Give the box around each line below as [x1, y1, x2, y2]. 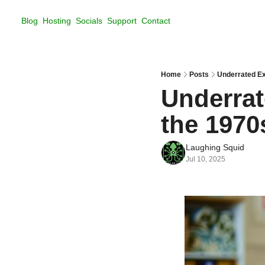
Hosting [43, 16, 71, 25]
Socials [76, 16, 102, 25]
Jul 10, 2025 [186, 155, 225, 163]
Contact [141, 16, 170, 25]
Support [107, 16, 137, 25]
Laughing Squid [186, 143, 244, 152]
